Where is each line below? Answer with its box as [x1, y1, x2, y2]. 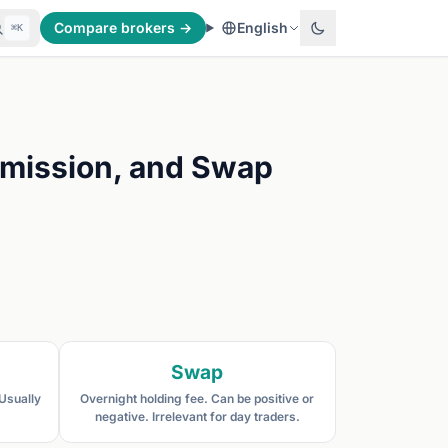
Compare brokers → [54, 19, 193, 36]
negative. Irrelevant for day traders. [94, 409, 300, 424]
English [236, 19, 288, 36]
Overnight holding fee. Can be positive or [80, 391, 315, 406]
